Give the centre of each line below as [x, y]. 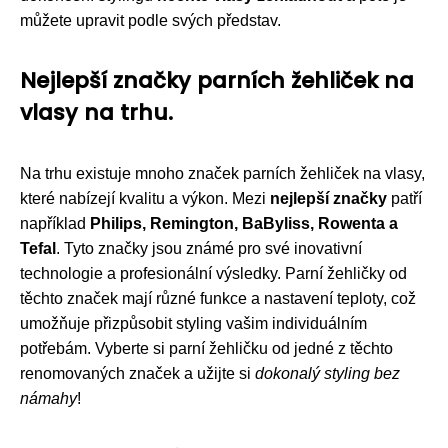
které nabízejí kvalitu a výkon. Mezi [145, 198]
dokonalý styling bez [327, 373]
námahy [48, 398]
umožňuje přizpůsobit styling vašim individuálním [193, 323]
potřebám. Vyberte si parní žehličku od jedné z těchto [206, 348]
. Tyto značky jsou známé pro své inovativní [209, 248]
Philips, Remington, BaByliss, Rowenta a [244, 223]
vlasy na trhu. [96, 112]
